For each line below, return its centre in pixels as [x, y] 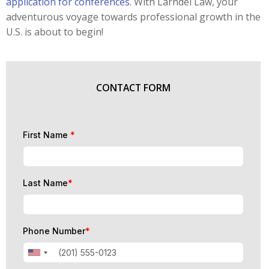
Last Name [45, 183]
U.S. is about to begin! [55, 32]
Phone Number [54, 231]
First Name [47, 135]
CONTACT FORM [134, 88]
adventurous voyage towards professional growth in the [133, 17]
